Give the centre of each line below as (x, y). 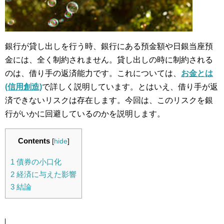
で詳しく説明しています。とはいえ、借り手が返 (130, 86)
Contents (34, 140)
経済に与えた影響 (45, 174)
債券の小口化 (38, 161)
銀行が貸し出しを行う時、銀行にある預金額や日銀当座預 (109, 46)
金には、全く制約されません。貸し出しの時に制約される (109, 59)
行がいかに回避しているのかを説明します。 (85, 113)
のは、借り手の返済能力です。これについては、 (93, 73)
